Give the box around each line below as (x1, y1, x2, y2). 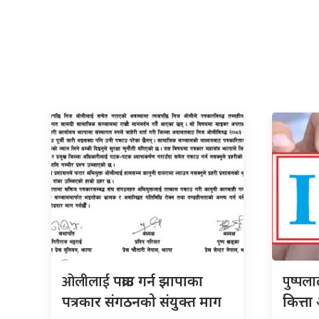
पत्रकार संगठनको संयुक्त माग (62, 291, 221, 311)
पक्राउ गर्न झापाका (113, 271, 203, 291)
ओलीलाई (62, 269, 113, 294)
